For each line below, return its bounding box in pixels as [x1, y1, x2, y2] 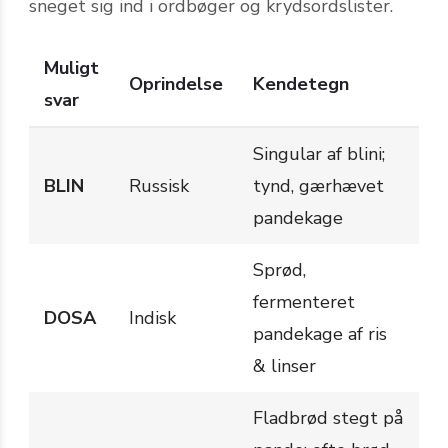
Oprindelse [129, 71, 223, 96]
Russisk [129, 173, 189, 198]
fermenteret [253, 289, 355, 314]
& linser [253, 353, 316, 378]
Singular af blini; [253, 141, 385, 166]
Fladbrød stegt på [253, 405, 403, 430]
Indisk [129, 305, 176, 330]
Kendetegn [253, 71, 349, 96]
